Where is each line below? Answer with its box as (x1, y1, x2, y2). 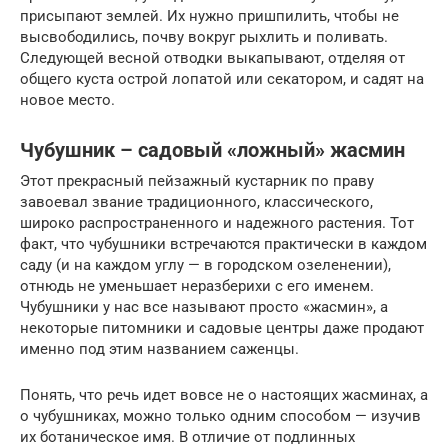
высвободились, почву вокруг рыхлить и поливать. (20, 27, 388, 46)
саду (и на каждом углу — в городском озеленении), (20, 255, 391, 274)
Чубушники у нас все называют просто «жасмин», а (20, 297, 388, 316)
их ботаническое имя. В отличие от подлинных (20, 427, 355, 446)
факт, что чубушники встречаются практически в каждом (20, 234, 427, 253)
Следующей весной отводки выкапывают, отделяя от (20, 48, 405, 67)
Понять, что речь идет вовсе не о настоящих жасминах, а (20, 385, 428, 404)
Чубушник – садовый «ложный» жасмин (20, 139, 405, 162)
